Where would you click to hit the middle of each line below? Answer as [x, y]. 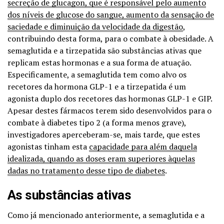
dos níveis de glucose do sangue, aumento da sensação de [111, 14]
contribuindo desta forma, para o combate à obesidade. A [110, 38]
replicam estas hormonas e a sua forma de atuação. [99, 62]
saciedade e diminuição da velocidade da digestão [95, 26]
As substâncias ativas [69, 195]
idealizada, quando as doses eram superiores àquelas [101, 158]
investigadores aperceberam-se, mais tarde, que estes [104, 134]
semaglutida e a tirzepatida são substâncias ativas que [104, 50]
